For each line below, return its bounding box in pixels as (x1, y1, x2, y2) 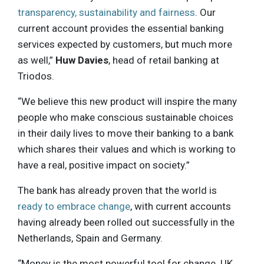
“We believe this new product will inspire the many (18, 95, 237, 107)
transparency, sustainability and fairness (18, 6, 195, 18)
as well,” (18, 54, 55, 66)
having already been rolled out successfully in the (18, 216, 235, 228)
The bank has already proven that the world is (18, 184, 217, 196)
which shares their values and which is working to (18, 143, 236, 155)
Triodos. (18, 70, 54, 82)
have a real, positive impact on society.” (18, 159, 190, 171)
